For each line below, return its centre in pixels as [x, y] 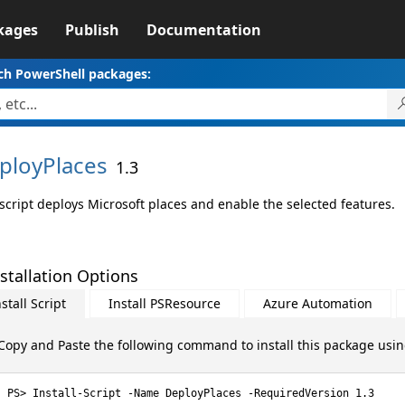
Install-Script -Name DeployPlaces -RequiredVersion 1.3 [203, 393]
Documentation [203, 30]
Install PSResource [164, 303]
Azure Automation [317, 303]
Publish [92, 30]
